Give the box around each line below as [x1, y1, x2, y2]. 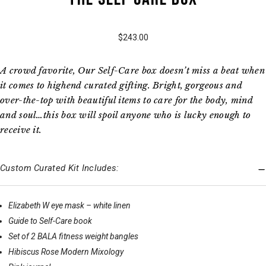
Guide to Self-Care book [8, 216, 92, 226]
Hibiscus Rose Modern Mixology [8, 247, 123, 256]
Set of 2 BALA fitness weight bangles [8, 232, 138, 241]
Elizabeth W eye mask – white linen [8, 201, 131, 210]
